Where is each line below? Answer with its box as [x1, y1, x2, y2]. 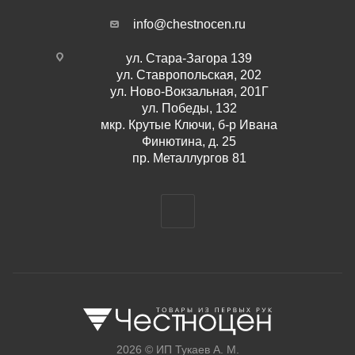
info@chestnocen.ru [132, 17, 246, 32]
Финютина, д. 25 [142, 135, 236, 149]
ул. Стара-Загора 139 [126, 52, 252, 66]
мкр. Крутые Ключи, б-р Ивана [101, 118, 277, 132]
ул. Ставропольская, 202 [116, 68, 261, 82]
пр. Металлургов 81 [132, 151, 246, 166]
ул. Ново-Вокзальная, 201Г [109, 85, 269, 99]
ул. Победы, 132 [141, 101, 237, 116]
